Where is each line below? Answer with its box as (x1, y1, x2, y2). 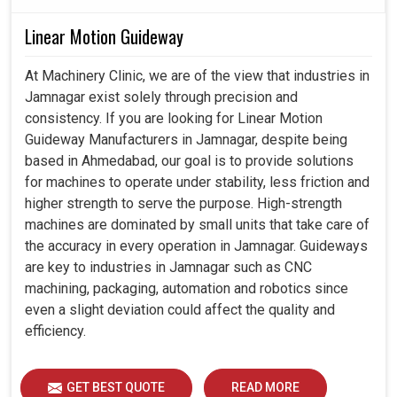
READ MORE (231, 380, 300, 395)
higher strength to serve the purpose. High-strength (25, 195, 342, 213)
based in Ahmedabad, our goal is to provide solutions (25, 152, 354, 170)
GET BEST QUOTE (66, 380, 165, 395)
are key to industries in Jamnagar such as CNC (25, 259, 312, 276)
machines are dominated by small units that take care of (25, 216, 370, 234)
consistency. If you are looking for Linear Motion (25, 110, 323, 128)
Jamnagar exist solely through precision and (25, 89, 298, 106)
